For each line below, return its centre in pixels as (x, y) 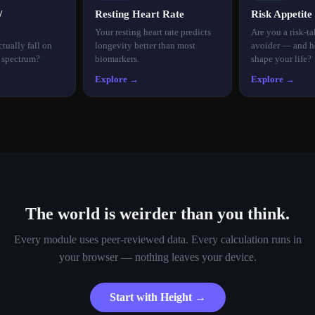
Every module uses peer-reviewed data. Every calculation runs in (157, 239)
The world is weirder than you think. (157, 213)
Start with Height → (157, 297)
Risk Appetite (282, 14)
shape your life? (281, 58)
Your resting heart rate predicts (153, 32)
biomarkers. (117, 58)
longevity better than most (145, 45)
